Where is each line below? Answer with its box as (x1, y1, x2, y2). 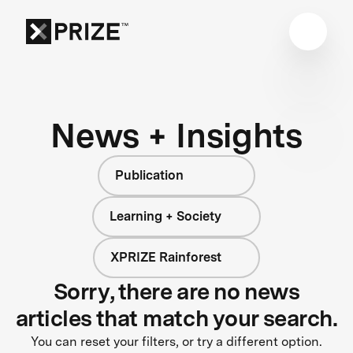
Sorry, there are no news (53, 277, 300, 305)
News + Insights (50, 114, 303, 155)
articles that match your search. (15, 304, 338, 332)
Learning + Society (110, 208, 222, 224)
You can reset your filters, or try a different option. (31, 333, 322, 349)
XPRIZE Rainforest (110, 249, 221, 265)
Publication (115, 167, 184, 183)
